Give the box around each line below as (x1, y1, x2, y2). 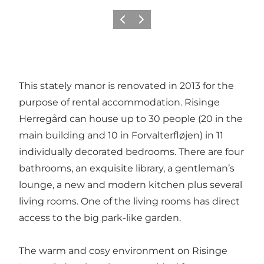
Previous (115, 18, 147, 28)
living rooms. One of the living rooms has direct (19, 195, 240, 207)
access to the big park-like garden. (19, 212, 181, 223)
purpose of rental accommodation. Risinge (19, 96, 220, 108)
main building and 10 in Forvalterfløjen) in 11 (19, 129, 223, 141)
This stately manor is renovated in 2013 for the (19, 80, 234, 91)
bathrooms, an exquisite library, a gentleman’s (19, 162, 235, 174)
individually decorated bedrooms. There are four (19, 146, 244, 157)
